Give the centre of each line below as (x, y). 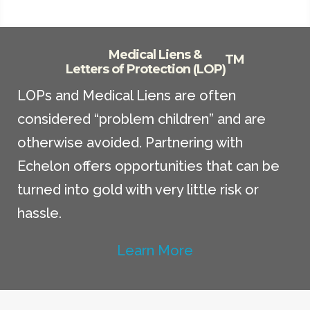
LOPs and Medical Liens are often (127, 96)
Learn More (155, 251)
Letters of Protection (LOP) (145, 70)
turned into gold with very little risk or (138, 190)
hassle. (39, 213)
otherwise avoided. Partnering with (130, 143)
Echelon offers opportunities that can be (148, 166)
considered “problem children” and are (142, 119)
